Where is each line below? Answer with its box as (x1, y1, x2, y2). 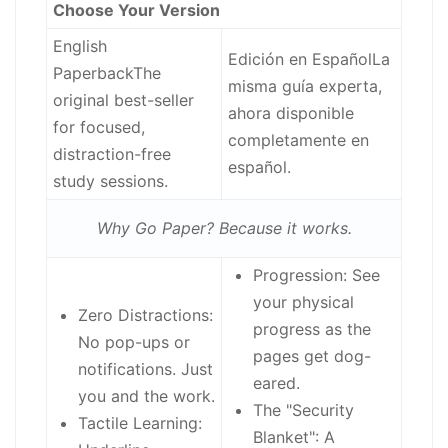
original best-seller (53, 90, 194, 111)
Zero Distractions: (78, 305, 213, 326)
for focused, (53, 117, 145, 138)
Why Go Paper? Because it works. (96, 218, 352, 239)
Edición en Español (228, 49, 372, 70)
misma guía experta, (228, 76, 382, 97)
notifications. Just (78, 359, 213, 380)
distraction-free (53, 144, 171, 165)
